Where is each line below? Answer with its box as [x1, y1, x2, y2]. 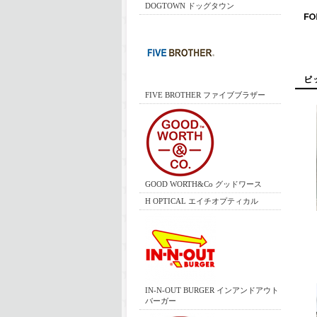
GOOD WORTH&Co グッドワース [145, 179, 262, 188]
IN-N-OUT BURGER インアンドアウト [145, 285, 279, 294]
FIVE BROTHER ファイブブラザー [145, 90, 265, 99]
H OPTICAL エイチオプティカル [145, 196, 258, 205]
